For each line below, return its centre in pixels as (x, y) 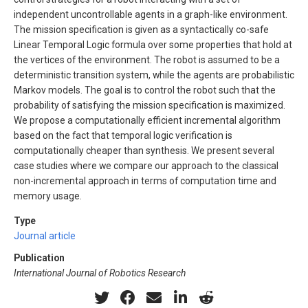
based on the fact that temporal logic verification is (123, 136)
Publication (39, 258)
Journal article (45, 236)
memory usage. (48, 196)
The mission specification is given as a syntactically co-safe (141, 30)
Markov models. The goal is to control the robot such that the (145, 90)
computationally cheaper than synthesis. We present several (144, 151)
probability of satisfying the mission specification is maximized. (150, 106)
